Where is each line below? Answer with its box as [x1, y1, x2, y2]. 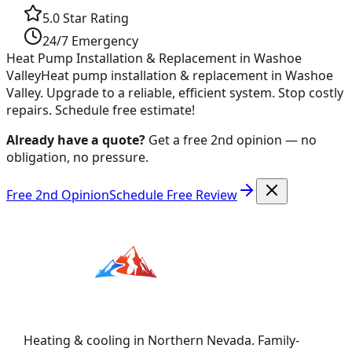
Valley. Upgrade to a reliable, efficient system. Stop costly [6, 83, 343, 101]
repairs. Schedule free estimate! [6, 101, 195, 119]
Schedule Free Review [109, 185, 237, 203]
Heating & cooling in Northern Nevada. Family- [24, 331, 300, 349]
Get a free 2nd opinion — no [145, 130, 317, 148]
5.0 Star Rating [42, 9, 130, 27]
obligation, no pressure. [6, 148, 148, 166]
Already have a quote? [6, 130, 145, 148]
